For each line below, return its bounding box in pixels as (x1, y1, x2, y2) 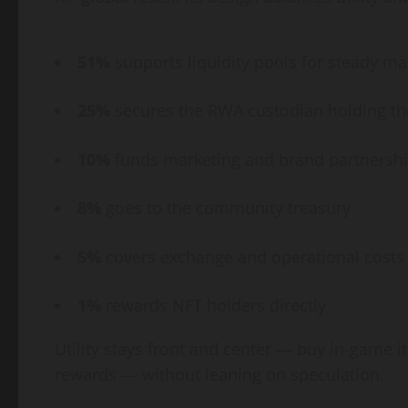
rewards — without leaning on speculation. (55, 363, 384, 386)
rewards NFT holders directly (101, 294, 326, 317)
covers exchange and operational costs (101, 245, 404, 268)
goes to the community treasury (101, 197, 351, 219)
